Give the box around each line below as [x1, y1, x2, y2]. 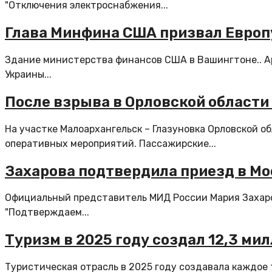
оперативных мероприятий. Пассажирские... [5, 137, 216, 149]
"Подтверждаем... [5, 206, 89, 219]
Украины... [5, 68, 52, 80]
